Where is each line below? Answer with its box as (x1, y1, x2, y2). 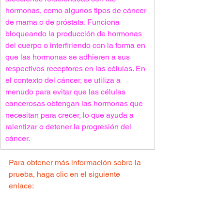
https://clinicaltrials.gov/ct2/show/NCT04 (9, 193, 146, 202)
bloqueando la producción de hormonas (5, 29, 144, 38)
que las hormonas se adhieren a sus (5, 52, 132, 62)
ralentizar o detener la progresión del (5, 122, 133, 131)
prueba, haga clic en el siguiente (9, 170, 122, 179)
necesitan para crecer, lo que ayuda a (5, 110, 136, 120)
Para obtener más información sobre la (9, 158, 143, 167)
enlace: (9, 181, 34, 190)
